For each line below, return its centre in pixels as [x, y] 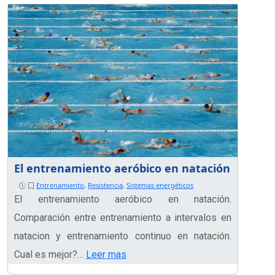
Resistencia [105, 185]
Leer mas [106, 255]
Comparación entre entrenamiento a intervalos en [123, 218]
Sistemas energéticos [160, 185]
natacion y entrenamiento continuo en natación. [123, 236]
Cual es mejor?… [50, 255]
